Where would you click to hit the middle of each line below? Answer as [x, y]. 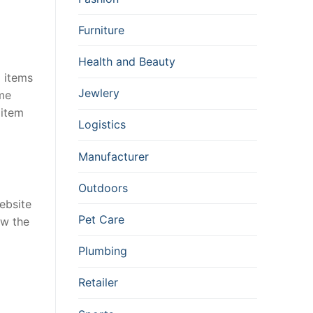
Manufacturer [114, 156]
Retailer [98, 283]
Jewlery [99, 93]
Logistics [102, 125]
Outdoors [103, 188]
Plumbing [103, 251]
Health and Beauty [127, 62]
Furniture [101, 30]
